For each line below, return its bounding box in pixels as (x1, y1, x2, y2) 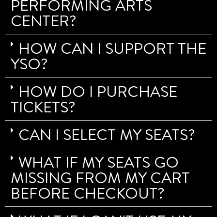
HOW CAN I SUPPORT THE (18, 37, 206, 59)
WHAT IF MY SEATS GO (18, 151, 179, 172)
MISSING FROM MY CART (11, 167, 190, 188)
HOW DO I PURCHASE (18, 80, 177, 102)
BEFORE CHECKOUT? (11, 182, 165, 203)
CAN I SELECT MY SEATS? (18, 124, 195, 145)
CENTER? (11, 10, 77, 31)
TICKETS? (11, 96, 76, 117)
